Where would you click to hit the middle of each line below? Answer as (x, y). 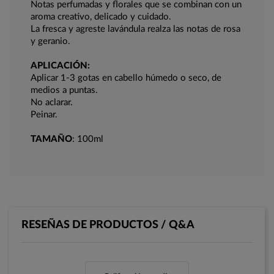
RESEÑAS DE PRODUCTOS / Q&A (108, 225)
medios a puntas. (64, 91)
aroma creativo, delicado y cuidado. (101, 17)
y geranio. (50, 42)
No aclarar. (52, 103)
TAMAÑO (51, 139)
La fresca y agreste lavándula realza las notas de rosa (135, 29)
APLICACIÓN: (60, 66)
